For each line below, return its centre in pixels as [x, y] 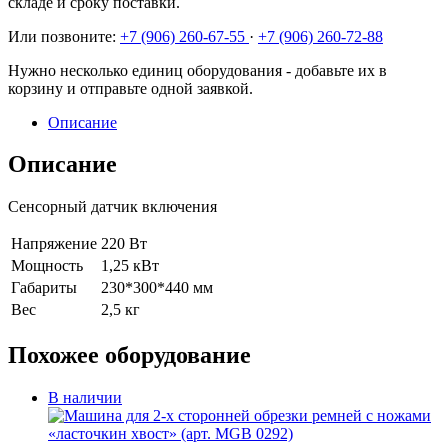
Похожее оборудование [129, 355]
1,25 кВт [130, 266]
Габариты [44, 288]
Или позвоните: [64, 36]
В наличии [85, 398]
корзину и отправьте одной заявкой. [130, 88]
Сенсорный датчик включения [112, 207]
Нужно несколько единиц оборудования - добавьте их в [197, 70]
